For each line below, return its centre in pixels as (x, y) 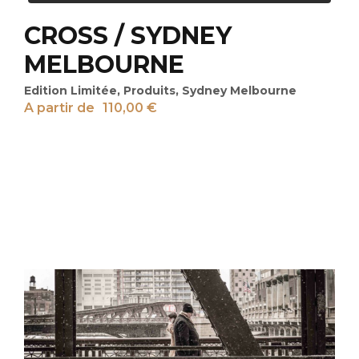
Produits (149, 90)
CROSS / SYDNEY (128, 35)
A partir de (59, 107)
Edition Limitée (71, 90)
